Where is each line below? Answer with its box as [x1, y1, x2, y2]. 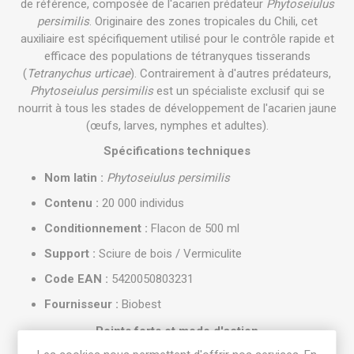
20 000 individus [99, 196, 184, 210]
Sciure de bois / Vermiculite [96, 247, 242, 261]
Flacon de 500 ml [148, 221, 239, 235]
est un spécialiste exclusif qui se [153, 84, 325, 98]
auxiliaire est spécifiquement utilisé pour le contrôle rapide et [20, 32, 334, 46]
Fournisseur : [44, 297, 119, 311]
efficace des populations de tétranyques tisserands [43, 49, 311, 63]
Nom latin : [44, 171, 104, 185]
